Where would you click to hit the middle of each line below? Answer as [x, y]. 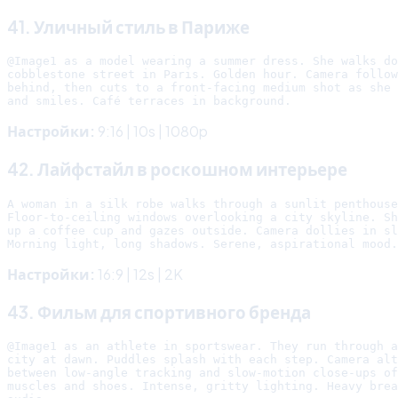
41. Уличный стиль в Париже [128, 27]
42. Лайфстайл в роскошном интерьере [177, 170]
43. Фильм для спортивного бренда [159, 312]
